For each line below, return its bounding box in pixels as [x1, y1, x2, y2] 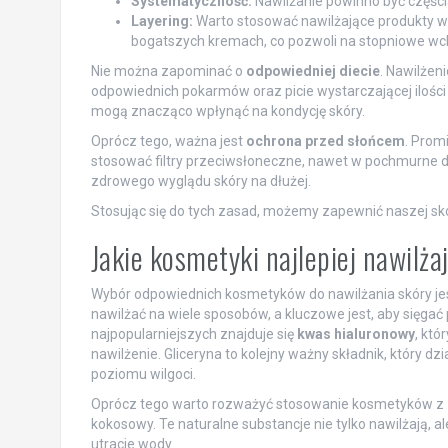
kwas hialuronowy [296, 326, 415, 343]
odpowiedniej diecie [245, 63, 380, 80]
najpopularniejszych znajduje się [90, 326, 297, 343]
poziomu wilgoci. [90, 366, 196, 383]
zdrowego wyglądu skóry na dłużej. [90, 173, 311, 190]
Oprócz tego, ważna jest [90, 133, 246, 150]
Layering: [130, 13, 193, 30]
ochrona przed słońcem [245, 133, 405, 150]
